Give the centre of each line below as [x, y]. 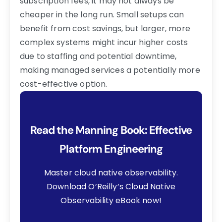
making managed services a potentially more [110, 70]
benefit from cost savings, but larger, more [105, 28]
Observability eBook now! [111, 200]
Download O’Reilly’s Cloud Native [111, 186]
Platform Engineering [111, 149]
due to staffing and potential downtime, [98, 56]
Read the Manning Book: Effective [111, 130]
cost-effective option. [64, 84]
